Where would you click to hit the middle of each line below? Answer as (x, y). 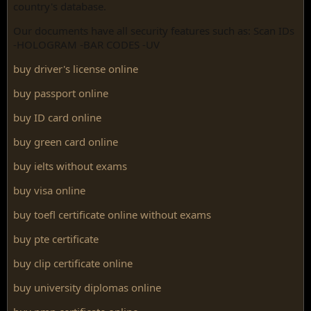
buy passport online (61, 93)
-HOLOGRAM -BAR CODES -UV (86, 44)
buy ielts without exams (70, 166)
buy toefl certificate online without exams (112, 215)
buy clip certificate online (73, 263)
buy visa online (49, 190)
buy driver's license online (76, 69)
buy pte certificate (56, 239)
